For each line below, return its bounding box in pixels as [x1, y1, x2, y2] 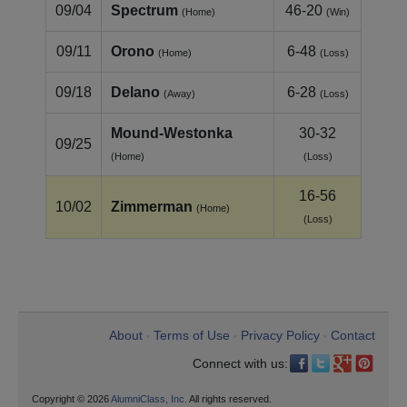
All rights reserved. [187, 392, 272, 404]
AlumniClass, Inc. [111, 392, 187, 404]
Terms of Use [154, 327, 230, 342]
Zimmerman [111, 198, 193, 214]
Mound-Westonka [111, 124, 233, 141]
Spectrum [111, 2, 178, 18]
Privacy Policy [241, 327, 320, 342]
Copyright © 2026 [32, 392, 111, 404]
